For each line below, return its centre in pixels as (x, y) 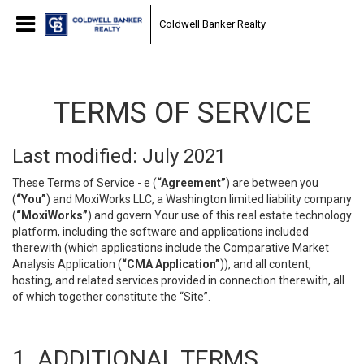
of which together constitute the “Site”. (111, 297)
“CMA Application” (171, 264)
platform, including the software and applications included (160, 232)
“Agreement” (191, 183)
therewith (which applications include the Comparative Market (171, 248)
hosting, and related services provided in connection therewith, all (178, 280)
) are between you (272, 183)
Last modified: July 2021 (119, 156)
